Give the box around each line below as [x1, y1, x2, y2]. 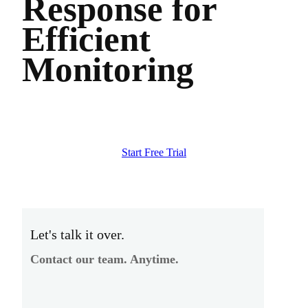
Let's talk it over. [30, 227, 124, 243]
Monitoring [22, 49, 194, 89]
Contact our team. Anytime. [30, 252, 179, 267]
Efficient [22, 19, 151, 58]
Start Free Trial [122, 146, 186, 159]
